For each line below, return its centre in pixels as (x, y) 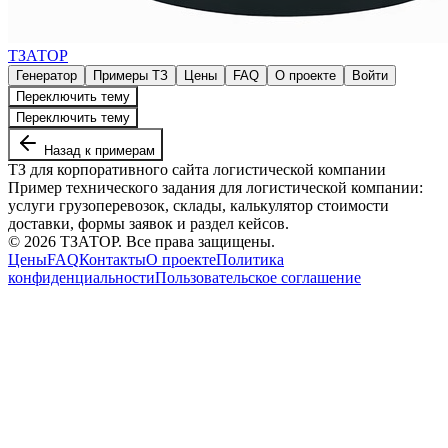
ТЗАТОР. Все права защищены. (165, 241)
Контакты (112, 259)
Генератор (46, 75)
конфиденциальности (81, 277)
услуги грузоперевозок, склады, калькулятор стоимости (198, 205)
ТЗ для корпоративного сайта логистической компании (197, 169)
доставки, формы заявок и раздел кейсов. (148, 223)
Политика (250, 259)
